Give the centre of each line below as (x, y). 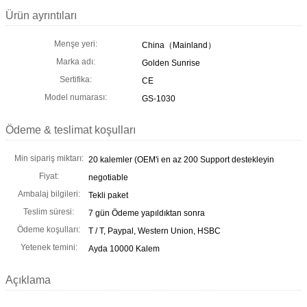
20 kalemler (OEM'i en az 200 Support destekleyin (181, 159)
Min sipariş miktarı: (49, 158)
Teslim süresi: (49, 211)
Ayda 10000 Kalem (124, 248)
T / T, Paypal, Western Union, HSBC (155, 231)
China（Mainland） (179, 45)
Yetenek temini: (49, 247)
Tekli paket (108, 195)
